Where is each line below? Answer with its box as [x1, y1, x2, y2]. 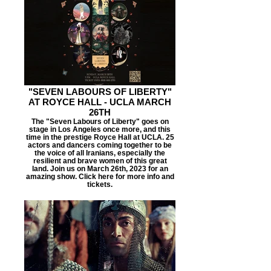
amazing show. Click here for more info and [25, 172, 174, 180]
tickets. [87, 180, 113, 188]
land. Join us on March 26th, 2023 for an [31, 165, 168, 172]
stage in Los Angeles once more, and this [29, 125, 171, 133]
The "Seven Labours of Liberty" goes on [31, 117, 169, 125]
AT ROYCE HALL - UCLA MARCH [28, 97, 171, 107]
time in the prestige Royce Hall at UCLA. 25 [25, 133, 174, 141]
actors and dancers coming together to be [28, 141, 172, 149]
